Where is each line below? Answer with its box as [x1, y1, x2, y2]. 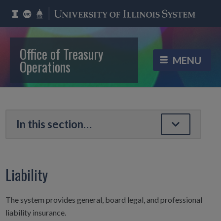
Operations [20, 57, 71, 77]
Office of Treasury [20, 44, 103, 64]
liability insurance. [5, 208, 66, 218]
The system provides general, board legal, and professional [5, 195, 202, 205]
